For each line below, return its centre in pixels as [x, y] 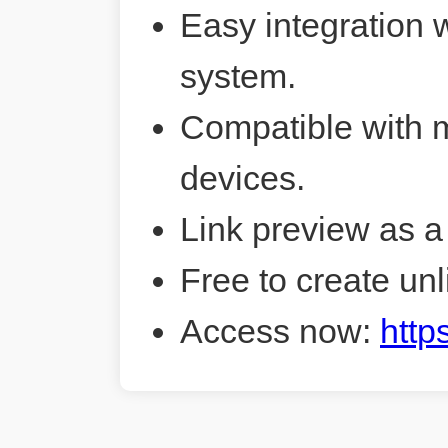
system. [238, 76]
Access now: [280, 331]
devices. [242, 178]
